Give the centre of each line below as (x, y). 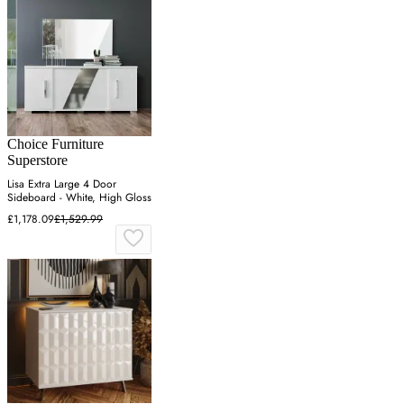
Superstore (37, 161)
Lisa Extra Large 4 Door (62, 184)
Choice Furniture (55, 144)
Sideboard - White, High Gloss (79, 198)
